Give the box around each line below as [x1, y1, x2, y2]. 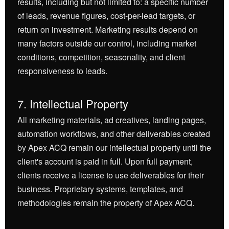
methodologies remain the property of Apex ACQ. [17, 197, 194, 209]
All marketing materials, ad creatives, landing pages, [17, 114, 206, 126]
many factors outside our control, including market [17, 37, 196, 49]
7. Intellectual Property [17, 96, 128, 111]
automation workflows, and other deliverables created [17, 128, 210, 140]
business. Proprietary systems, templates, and [17, 183, 183, 195]
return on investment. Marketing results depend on [17, 24, 198, 35]
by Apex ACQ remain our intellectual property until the [17, 142, 211, 153]
